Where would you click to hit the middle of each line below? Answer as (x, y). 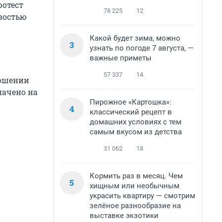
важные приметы (121, 58)
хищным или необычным (135, 186)
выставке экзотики (124, 216)
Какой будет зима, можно (135, 38)
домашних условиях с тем (136, 122)
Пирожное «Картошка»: (131, 102)
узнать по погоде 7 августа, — (142, 48)
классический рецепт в (131, 112)
